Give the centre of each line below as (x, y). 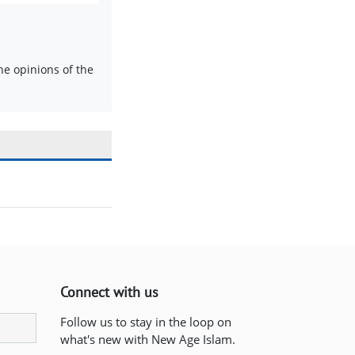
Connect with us (109, 292)
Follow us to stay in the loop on (146, 321)
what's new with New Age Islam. (148, 339)
